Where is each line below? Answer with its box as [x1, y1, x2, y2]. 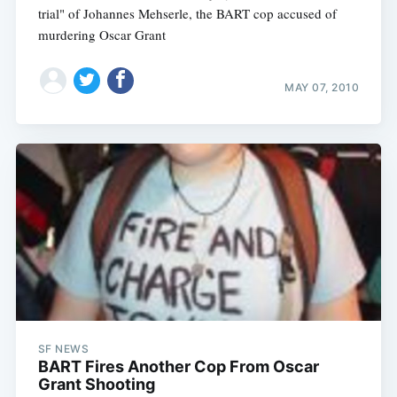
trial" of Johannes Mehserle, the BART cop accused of [37, 4, 337, 23]
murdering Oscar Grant [37, 26, 166, 44]
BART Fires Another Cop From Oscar [37, 357, 319, 377]
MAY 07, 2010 [284, 80, 360, 94]
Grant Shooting [37, 375, 155, 394]
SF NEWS [37, 342, 90, 356]
